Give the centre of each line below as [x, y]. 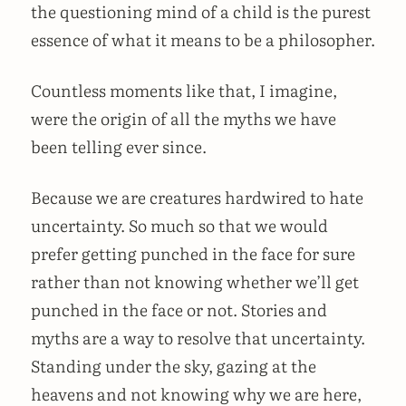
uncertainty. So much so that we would [179, 225]
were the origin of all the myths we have [184, 119]
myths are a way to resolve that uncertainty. [198, 337]
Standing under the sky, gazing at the [174, 365]
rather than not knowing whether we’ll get [195, 281]
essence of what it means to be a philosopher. [203, 40]
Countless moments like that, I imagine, [184, 91]
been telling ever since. [119, 147]
